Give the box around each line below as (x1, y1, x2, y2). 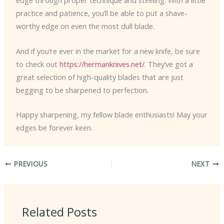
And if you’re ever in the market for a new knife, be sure (15, 45, 200, 56)
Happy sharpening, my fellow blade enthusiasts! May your (15, 109, 207, 120)
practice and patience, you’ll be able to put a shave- (15, 8, 187, 18)
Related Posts (22, 203, 97, 220)
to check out (15, 58, 59, 69)
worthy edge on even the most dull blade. (15, 21, 154, 31)
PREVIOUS (11, 158, 48, 168)
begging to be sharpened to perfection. (15, 84, 148, 95)
